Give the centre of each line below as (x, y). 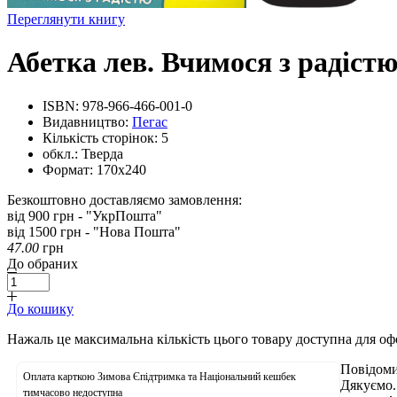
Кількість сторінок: (100, 137)
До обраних (43, 263)
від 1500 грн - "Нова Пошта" (94, 231)
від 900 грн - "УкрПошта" (85, 215)
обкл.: (60, 153)
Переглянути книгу (66, 19)
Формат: (68, 169)
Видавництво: (86, 121)
